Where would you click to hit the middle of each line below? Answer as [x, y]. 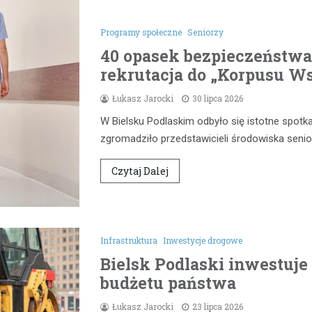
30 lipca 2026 [218, 99]
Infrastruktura [129, 240]
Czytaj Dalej [140, 171]
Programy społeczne [141, 32]
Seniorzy [205, 32]
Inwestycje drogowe [203, 240]
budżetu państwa [168, 282]
